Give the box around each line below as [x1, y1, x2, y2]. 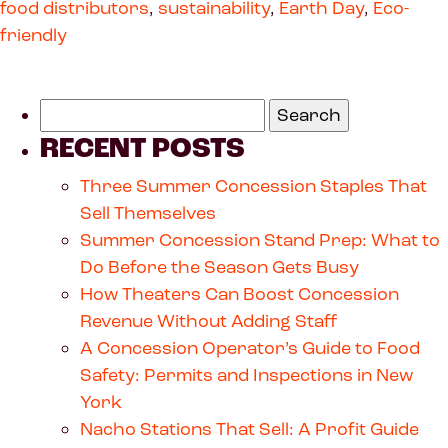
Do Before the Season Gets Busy [80, 255, 363, 278]
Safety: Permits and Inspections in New [80, 363, 413, 386]
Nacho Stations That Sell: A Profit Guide [80, 417, 419, 440]
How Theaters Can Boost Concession [80, 282, 399, 305]
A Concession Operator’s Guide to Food [80, 336, 420, 359]
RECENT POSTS [40, 129, 245, 167]
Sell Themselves [80, 201, 216, 224]
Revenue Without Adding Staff [80, 309, 338, 332]
